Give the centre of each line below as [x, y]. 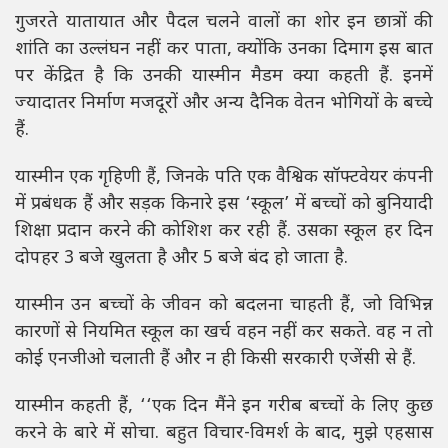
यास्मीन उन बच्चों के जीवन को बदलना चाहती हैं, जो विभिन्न [224, 305]
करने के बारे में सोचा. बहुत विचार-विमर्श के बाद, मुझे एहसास [224, 433]
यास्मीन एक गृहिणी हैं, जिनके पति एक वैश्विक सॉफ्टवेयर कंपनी [224, 177]
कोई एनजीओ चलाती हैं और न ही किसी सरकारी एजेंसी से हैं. [215, 359]
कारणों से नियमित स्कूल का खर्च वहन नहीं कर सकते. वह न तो [224, 332]
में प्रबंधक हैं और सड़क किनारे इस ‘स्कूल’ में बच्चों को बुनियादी [224, 204]
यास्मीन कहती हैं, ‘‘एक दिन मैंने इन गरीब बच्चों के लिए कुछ [224, 406]
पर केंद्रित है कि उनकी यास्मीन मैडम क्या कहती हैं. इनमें [224, 76]
